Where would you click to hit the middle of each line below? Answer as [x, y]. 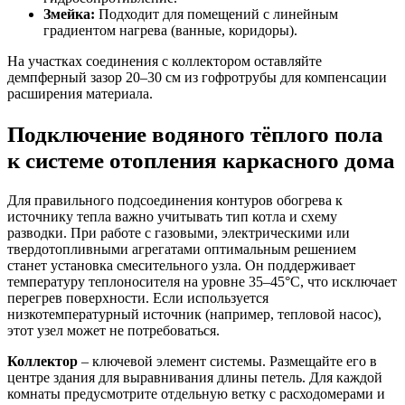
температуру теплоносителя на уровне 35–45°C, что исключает [202, 281]
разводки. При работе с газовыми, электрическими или [179, 232]
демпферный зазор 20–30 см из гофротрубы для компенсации [197, 77]
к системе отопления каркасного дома [201, 160]
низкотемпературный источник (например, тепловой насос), [194, 314]
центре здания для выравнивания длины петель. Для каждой [195, 377]
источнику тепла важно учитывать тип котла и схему [172, 216]
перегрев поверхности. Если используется [138, 297]
